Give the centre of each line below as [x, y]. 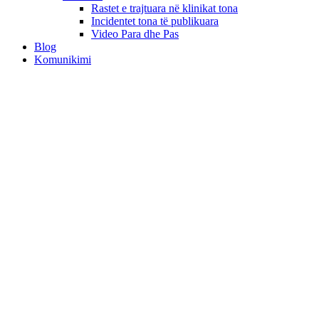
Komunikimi [63, 59]
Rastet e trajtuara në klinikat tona [164, 8]
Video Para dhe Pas [135, 34]
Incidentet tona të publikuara [155, 21]
